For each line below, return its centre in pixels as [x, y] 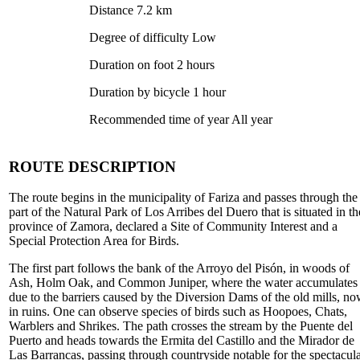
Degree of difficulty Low [153, 37]
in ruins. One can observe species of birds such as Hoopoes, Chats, [178, 312]
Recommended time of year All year [181, 119]
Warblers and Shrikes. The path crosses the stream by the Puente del [181, 326]
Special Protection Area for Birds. [94, 241]
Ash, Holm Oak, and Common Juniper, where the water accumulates [183, 283]
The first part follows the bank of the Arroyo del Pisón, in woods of [179, 268]
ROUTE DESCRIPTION [92, 166]
